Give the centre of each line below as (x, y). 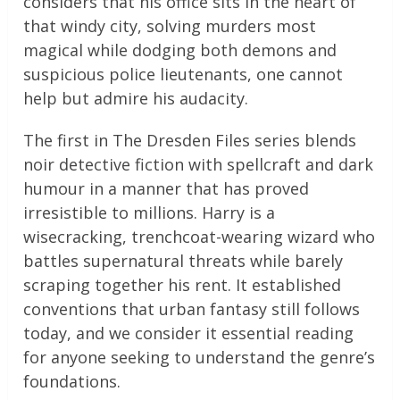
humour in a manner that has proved (167, 189)
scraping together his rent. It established (183, 285)
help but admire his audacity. (136, 99)
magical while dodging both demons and (180, 50)
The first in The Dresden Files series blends (190, 141)
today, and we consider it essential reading (189, 333)
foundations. (72, 382)
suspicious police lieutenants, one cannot (183, 75)
